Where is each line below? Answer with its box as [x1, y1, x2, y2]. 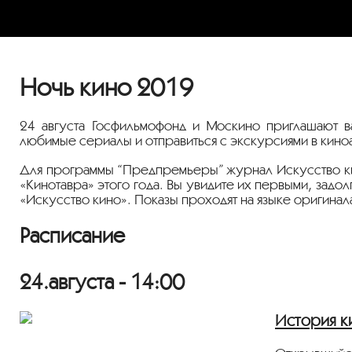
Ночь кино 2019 [20, 73, 193, 101]
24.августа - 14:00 [20, 270, 185, 294]
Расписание [20, 224, 125, 247]
